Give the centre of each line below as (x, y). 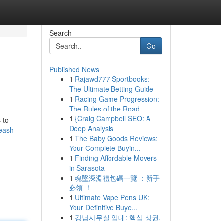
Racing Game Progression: (117, 99)
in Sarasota (87, 168)
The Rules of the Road (104, 109)
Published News (74, 69)
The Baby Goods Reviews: (116, 138)
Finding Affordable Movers (116, 158)
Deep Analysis (91, 128)
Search (60, 33)
